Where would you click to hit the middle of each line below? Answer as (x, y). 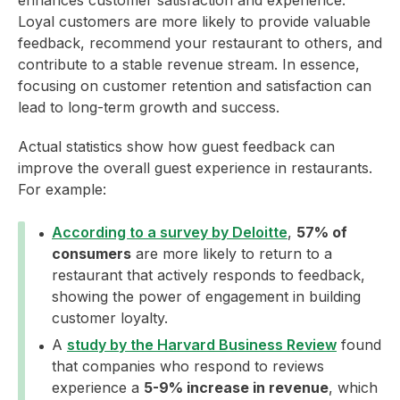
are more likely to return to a (232, 254)
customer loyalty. (110, 318)
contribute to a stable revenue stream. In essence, (189, 65)
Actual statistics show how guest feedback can (176, 147)
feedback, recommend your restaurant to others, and (200, 43)
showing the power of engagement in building (206, 297)
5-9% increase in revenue (236, 388)
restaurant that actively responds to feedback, (208, 275)
